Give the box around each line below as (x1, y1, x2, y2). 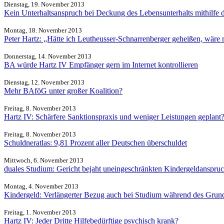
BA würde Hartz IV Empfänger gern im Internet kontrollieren (4, 60, 198, 69)
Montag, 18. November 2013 (4, 26, 82, 34)
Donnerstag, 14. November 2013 (4, 52, 91, 60)
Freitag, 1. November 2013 (4, 208, 76, 216)
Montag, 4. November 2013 (4, 182, 78, 190)
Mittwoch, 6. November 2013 (4, 156, 83, 164)
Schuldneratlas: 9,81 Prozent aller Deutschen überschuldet (4, 138, 187, 147)
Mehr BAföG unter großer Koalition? (4, 86, 122, 95)
